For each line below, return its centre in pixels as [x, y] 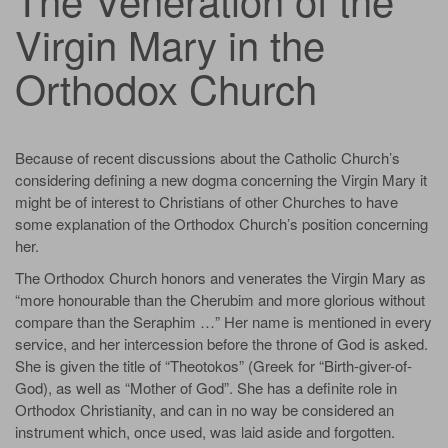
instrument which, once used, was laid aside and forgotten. [205, 431]
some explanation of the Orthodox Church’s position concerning [221, 223]
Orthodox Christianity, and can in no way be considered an [204, 409]
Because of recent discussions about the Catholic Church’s [207, 157]
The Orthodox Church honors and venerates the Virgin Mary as [220, 277]
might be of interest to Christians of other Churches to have [206, 201]
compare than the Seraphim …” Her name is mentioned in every [223, 321]
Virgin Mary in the [170, 43]
